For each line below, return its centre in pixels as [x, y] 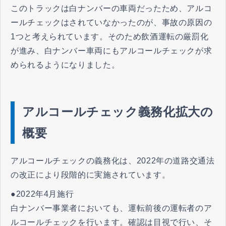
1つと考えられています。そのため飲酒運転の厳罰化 [110, 36]
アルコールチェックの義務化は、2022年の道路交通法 [113, 160]
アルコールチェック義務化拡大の [118, 111]
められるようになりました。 [65, 65]
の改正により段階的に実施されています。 [91, 175]
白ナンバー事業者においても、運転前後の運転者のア [111, 208]
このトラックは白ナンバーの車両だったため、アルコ [111, 8]
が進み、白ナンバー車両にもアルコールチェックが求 [111, 50]
